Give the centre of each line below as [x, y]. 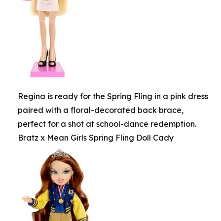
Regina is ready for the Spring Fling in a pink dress [113, 96]
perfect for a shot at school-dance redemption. [107, 124]
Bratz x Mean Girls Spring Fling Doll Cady [96, 138]
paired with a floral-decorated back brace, [101, 110]
